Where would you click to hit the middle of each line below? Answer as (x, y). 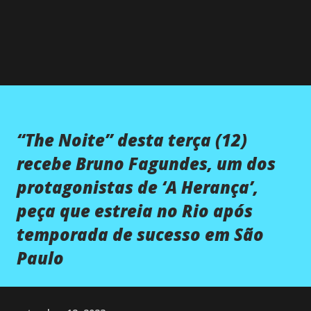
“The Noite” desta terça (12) (132, 140)
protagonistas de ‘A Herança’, (137, 187)
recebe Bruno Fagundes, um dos (146, 163)
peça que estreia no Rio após (135, 210)
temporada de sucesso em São (140, 234)
